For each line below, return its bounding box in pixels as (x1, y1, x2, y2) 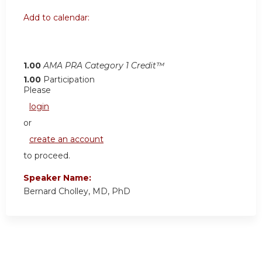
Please (23, 84, 51, 95)
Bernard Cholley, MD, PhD (23, 185, 130, 196)
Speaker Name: (23, 172, 94, 183)
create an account (29, 133, 104, 144)
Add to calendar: (23, 12, 92, 23)
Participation (43, 74, 95, 85)
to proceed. (23, 150, 70, 161)
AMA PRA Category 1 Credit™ (43, 60, 164, 71)
